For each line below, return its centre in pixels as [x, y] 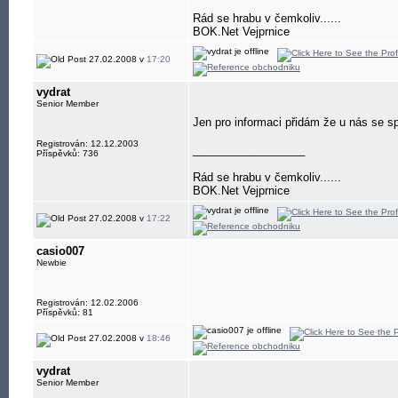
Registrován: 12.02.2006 [88, 302]
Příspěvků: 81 [65, 312]
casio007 [60, 251]
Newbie [52, 263]
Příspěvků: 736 [68, 153]
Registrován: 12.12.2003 [88, 143]
